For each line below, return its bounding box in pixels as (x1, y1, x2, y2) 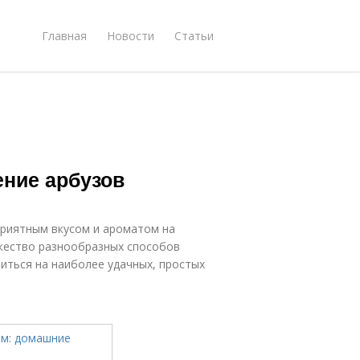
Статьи (174, 27, 214, 43)
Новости (107, 27, 154, 43)
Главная (42, 27, 87, 43)
